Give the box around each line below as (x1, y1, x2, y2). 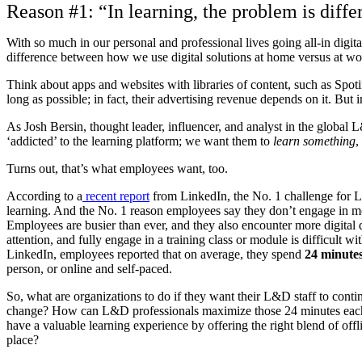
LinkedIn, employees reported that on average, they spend (6, 246, 301, 261)
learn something (273, 133, 356, 148)
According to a (6, 188, 82, 203)
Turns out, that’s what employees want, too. (6, 161, 228, 175)
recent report (86, 188, 149, 203)
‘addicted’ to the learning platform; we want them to (6, 133, 273, 148)
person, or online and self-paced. (6, 261, 172, 276)
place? (6, 332, 39, 347)
